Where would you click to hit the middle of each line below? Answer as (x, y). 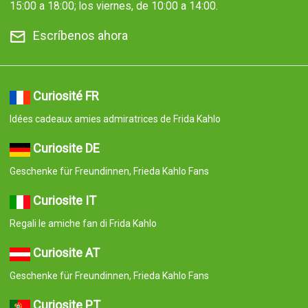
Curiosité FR (66, 96)
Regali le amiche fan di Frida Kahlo (83, 224)
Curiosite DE (66, 148)
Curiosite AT (66, 253)
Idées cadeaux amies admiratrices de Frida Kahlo (115, 119)
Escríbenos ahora (80, 36)
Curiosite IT (64, 201)
